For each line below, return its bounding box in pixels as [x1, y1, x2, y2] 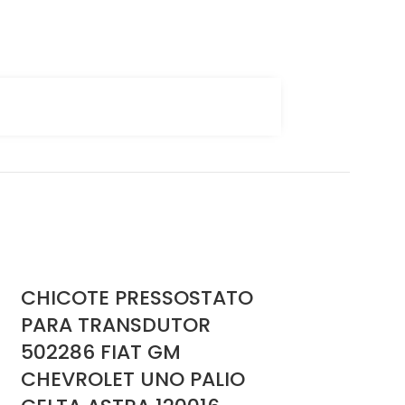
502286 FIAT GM [21, 338, 181, 367]
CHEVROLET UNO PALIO [21, 365, 245, 394]
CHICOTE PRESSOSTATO [21, 284, 253, 313]
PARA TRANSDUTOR [21, 311, 211, 340]
